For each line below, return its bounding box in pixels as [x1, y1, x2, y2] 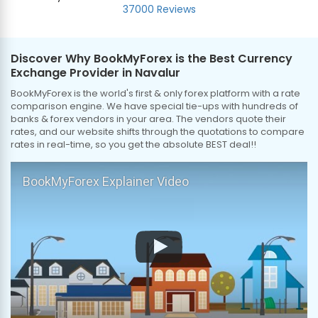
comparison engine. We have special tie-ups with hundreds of [11, 99, 298, 113]
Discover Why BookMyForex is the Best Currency [11, 50, 292, 67]
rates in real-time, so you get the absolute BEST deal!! [11, 138, 256, 151]
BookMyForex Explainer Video [23, 174, 189, 189]
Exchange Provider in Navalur [11, 65, 180, 81]
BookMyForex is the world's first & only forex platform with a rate [11, 87, 300, 100]
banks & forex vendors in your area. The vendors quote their [11, 112, 286, 126]
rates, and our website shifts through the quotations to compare [11, 125, 305, 138]
